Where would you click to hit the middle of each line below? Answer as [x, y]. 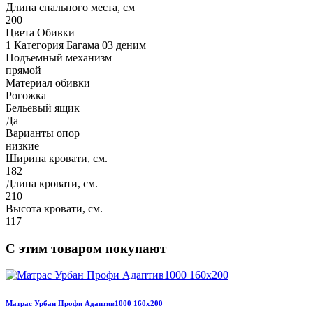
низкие [22, 145]
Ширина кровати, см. [57, 158]
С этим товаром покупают [86, 248]
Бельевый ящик [43, 108]
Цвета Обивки [40, 32]
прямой [23, 70]
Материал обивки [48, 82]
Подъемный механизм [59, 57]
